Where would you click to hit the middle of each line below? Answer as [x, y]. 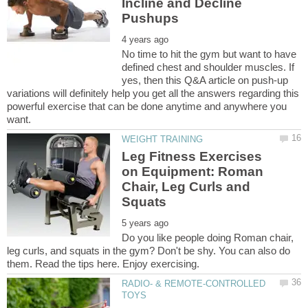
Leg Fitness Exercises [192, 157]
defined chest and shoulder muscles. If [208, 67]
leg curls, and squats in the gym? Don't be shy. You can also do [148, 251]
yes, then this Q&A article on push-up [205, 80]
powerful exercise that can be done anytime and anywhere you [147, 106]
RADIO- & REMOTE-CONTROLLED [194, 284]
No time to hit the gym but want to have [209, 54]
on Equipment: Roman [193, 172]
